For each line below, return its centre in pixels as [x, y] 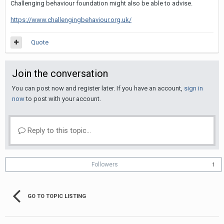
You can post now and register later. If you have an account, [98, 88]
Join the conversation [60, 73]
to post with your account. [63, 98]
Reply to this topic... [58, 130]
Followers [105, 164]
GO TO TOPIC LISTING [57, 196]
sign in [193, 88]
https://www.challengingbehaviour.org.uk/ [71, 19]
